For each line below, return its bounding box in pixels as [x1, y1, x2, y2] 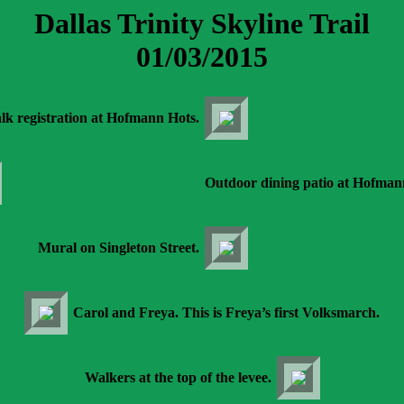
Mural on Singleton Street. [38, 240, 199, 256]
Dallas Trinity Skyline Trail [34, 7, 370, 40]
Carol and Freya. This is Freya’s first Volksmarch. [73, 305, 380, 321]
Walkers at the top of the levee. [84, 370, 271, 386]
